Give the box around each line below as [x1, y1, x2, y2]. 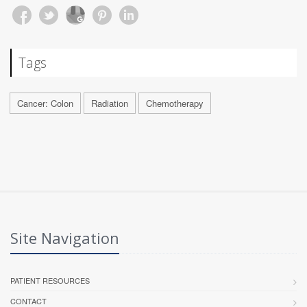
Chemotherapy [146, 96, 204, 110]
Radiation [91, 96, 128, 110]
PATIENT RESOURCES [10, 274, 90, 286]
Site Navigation [10, 227, 119, 248]
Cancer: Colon [17, 96, 73, 110]
